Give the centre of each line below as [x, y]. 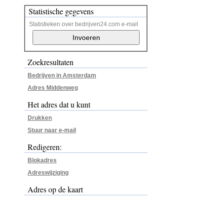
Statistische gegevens [61, 11]
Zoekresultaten [51, 62]
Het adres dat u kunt [59, 104]
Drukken [40, 118]
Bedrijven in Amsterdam [62, 75]
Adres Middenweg [53, 88]
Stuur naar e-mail [52, 130]
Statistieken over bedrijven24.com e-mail [84, 24]
